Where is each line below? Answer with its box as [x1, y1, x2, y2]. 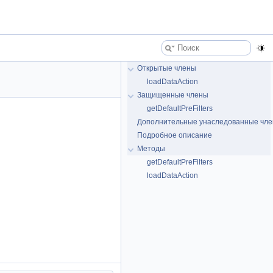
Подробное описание [137, 131, 212, 140]
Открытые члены [137, 64, 196, 73]
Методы [137, 144, 165, 153]
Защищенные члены [137, 91, 208, 99]
